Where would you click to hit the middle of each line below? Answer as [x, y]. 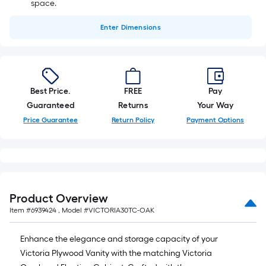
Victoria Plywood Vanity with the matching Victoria [116, 253]
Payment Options [216, 120]
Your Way [215, 105]
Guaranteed [51, 105]
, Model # [72, 210]
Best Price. [51, 91]
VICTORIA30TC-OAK [121, 210]
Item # [20, 210]
